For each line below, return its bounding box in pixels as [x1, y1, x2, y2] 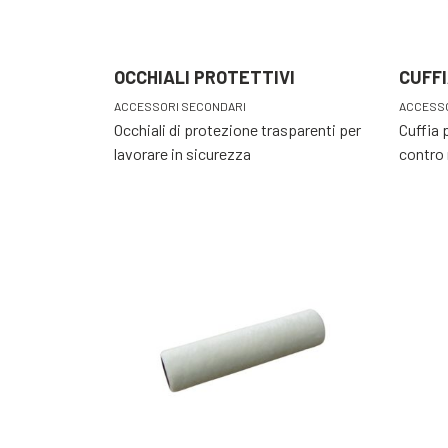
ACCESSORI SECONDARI [114, 99, 246, 114]
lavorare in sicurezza [114, 144, 251, 164]
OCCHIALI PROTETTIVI [114, 66, 295, 89]
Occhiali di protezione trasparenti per [114, 120, 361, 140]
